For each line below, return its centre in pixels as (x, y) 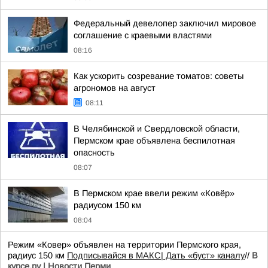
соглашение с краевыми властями (143, 35)
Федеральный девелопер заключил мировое (165, 23)
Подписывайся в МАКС (114, 255)
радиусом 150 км (107, 205)
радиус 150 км (37, 255)
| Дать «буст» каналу (203, 255)
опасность (94, 153)
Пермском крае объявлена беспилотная (154, 141)
